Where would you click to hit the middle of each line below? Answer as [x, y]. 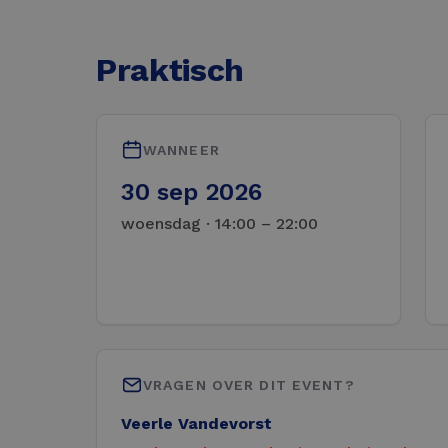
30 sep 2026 [191, 192]
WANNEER [181, 149]
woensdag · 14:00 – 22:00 [219, 224]
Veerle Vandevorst [196, 424]
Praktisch [170, 70]
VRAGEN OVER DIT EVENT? [249, 384]
